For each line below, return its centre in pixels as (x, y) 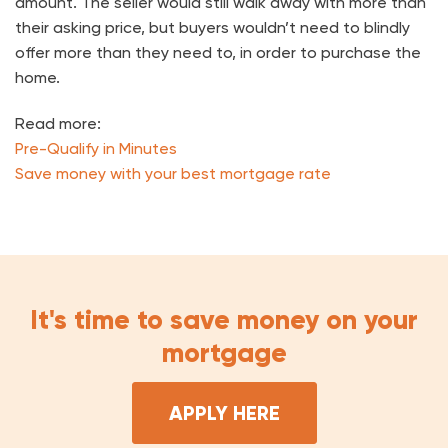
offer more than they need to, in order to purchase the (218, 52)
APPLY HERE (224, 413)
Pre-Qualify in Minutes (96, 148)
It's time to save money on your (224, 319)
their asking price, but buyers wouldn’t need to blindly (212, 27)
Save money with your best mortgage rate (173, 173)
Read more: (58, 123)
